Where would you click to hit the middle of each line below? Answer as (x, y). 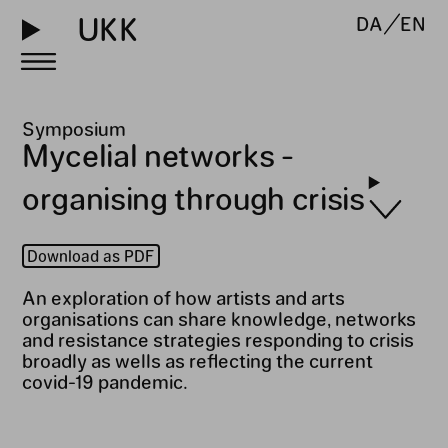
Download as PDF (91, 255)
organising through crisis (193, 198)
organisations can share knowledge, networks (218, 317)
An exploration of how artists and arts (183, 296)
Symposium (73, 128)
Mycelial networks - (157, 155)
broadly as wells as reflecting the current (197, 359)
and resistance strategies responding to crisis (217, 338)
